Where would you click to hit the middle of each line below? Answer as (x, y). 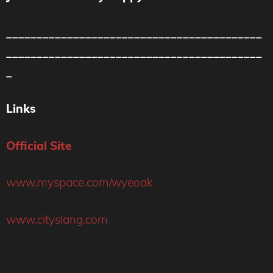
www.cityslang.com (57, 219)
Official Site (39, 145)
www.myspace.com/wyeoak (79, 182)
